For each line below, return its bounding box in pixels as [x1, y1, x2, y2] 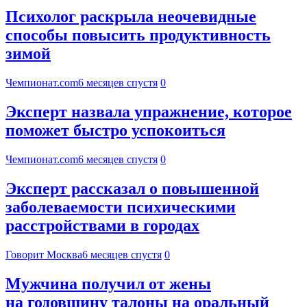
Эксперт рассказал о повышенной [5, 180, 259, 198]
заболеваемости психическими [5, 198, 236, 217]
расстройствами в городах [5, 217, 199, 235]
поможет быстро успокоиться [5, 121, 225, 140]
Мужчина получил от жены [5, 274, 211, 293]
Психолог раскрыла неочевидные [5, 8, 256, 26]
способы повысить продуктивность [5, 26, 271, 45]
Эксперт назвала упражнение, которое [5, 103, 292, 121]
